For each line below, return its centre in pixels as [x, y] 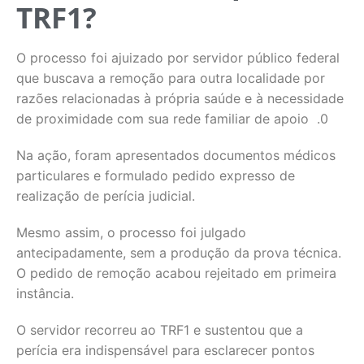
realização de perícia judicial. [106, 196]
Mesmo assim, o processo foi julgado [131, 232]
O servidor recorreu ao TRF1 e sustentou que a [160, 330]
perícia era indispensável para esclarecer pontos [165, 350]
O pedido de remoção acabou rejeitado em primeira [176, 273]
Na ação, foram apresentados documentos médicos [176, 155]
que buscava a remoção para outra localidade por [171, 78]
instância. [45, 293]
